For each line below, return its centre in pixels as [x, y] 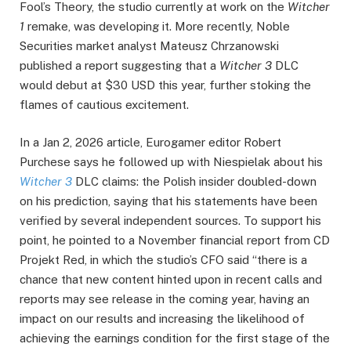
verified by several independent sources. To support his [170, 221]
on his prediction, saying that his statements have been [168, 201]
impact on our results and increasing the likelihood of [162, 319]
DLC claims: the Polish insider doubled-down [194, 182]
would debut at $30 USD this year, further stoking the [165, 85]
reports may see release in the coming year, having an [165, 299]
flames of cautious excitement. [104, 105]
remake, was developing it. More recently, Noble [157, 27]
